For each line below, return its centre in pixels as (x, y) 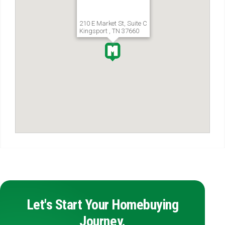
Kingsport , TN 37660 (109, 31)
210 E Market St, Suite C (113, 23)
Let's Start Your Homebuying (102, 205)
